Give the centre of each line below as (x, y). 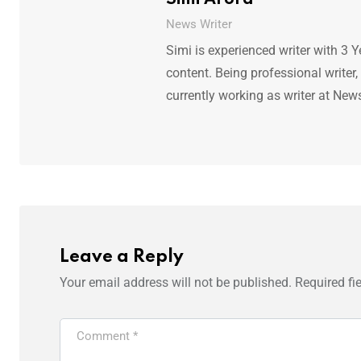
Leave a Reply (122, 257)
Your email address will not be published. (176, 282)
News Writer (199, 24)
